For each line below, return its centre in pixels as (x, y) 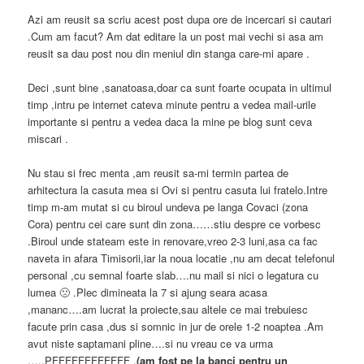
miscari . (48, 138)
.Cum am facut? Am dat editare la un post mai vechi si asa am (176, 36)
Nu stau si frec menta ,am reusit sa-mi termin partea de (158, 172)
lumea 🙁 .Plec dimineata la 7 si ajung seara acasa (148, 292)
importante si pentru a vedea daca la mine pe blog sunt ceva (170, 121)
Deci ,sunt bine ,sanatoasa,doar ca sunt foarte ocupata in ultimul (180, 87)
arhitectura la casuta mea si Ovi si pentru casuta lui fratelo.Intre (178, 189)
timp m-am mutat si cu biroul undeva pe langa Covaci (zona (168, 206)
